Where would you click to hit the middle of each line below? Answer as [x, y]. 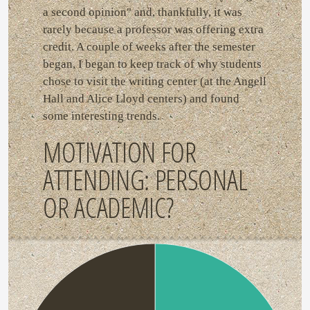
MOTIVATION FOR [120, 152]
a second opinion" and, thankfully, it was [143, 12]
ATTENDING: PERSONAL [145, 180]
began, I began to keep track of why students [152, 64]
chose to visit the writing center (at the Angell [155, 82]
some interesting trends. [101, 116]
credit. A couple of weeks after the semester [149, 47]
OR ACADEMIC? [108, 208]
